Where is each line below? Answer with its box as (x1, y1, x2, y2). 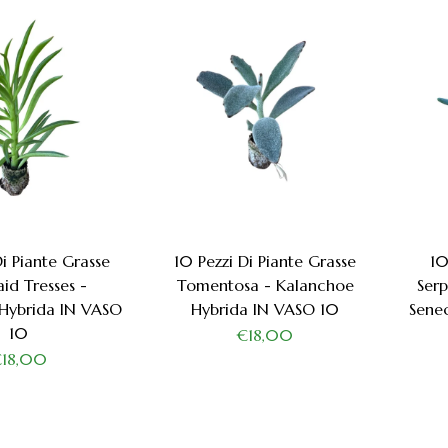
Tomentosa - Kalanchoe (176, 275, 354, 296)
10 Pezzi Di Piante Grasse (174, 251, 357, 272)
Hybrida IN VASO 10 (191, 299, 340, 320)
